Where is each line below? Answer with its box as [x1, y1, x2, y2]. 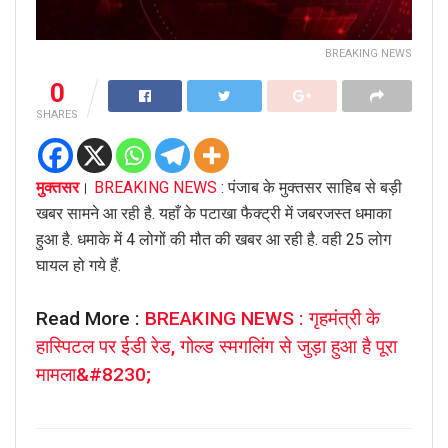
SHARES [36, 108, 78, 122]
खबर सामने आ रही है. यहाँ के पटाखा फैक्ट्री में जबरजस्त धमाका [36, 204, 392, 224]
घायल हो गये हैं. [36, 256, 121, 276]
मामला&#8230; [36, 362, 151, 386]
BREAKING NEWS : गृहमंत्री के [145, 306, 380, 330]
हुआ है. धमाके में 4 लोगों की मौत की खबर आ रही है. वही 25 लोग [36, 230, 391, 250]
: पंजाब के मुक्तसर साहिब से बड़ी [217, 178, 402, 198]
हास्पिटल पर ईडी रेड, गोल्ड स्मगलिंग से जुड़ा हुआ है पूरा [36, 334, 397, 358]
